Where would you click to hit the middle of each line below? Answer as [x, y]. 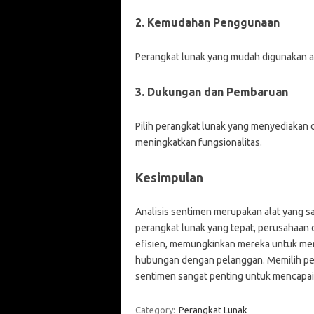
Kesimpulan [169, 177]
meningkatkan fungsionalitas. [198, 142]
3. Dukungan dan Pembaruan [211, 92]
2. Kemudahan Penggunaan [207, 22]
